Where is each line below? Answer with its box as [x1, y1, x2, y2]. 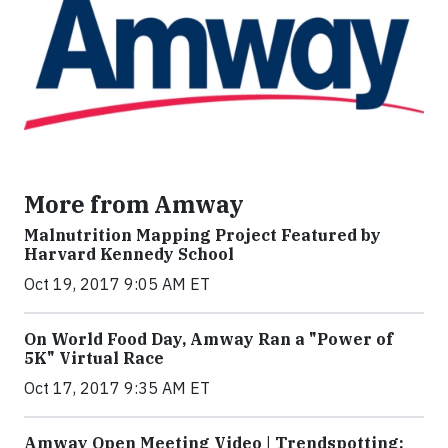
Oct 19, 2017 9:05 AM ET [24, 274, 210, 294]
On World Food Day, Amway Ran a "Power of [24, 329, 393, 349]
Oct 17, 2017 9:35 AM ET [24, 378, 210, 398]
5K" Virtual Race [24, 348, 164, 368]
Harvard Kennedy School [24, 244, 234, 264]
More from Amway [24, 189, 244, 219]
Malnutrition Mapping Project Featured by [24, 225, 381, 245]
